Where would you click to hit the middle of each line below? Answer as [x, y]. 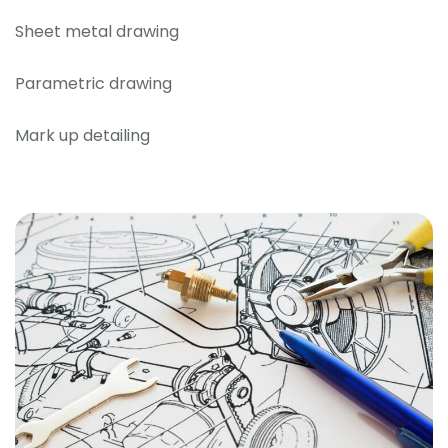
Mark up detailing [82, 136]
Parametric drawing [93, 84]
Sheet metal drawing [97, 32]
